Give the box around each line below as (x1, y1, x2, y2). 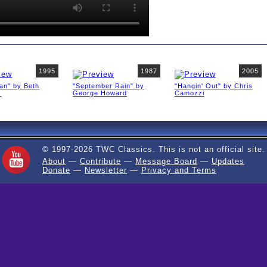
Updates (212, 157, 244, 166)
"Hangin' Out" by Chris (174, 82, 253, 89)
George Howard (72, 89, 127, 97)
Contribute (80, 157, 121, 166)
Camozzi (174, 89, 204, 97)
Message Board (135, 157, 197, 166)
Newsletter (85, 166, 127, 175)
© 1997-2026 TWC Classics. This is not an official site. (42, 145, 265, 154)
